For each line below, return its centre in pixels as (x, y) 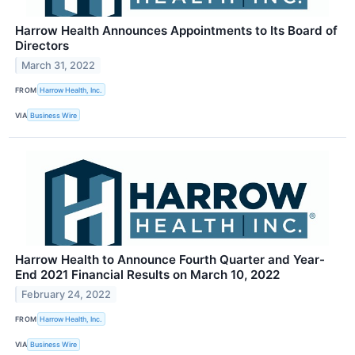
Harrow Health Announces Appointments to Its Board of (176, 30)
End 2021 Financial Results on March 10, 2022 (147, 275)
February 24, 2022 (67, 295)
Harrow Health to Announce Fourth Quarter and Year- (170, 260)
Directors (42, 45)
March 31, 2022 (59, 65)
